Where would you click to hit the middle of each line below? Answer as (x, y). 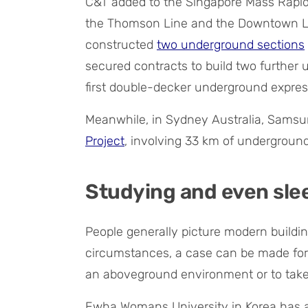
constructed (121, 44)
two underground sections (231, 44)
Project (105, 141)
